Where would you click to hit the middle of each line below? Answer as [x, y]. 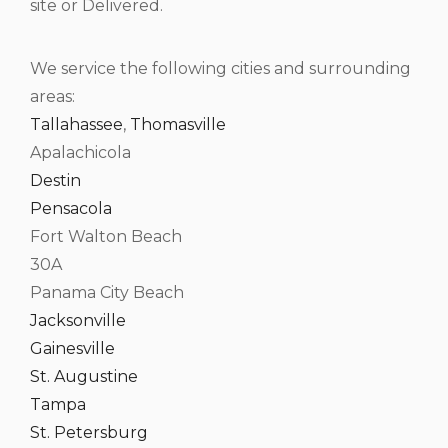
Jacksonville [78, 321]
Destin [55, 181]
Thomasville [178, 125]
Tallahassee [76, 125]
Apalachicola [80, 153]
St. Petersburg [89, 433]
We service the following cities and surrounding [220, 69]
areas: [52, 97]
